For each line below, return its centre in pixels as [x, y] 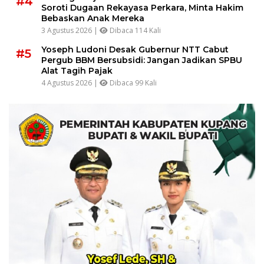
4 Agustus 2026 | [70, 83]
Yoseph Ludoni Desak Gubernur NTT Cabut [135, 50]
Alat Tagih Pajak [77, 71]
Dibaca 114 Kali [134, 31]
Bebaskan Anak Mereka [93, 19]
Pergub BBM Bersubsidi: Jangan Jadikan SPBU [142, 60]
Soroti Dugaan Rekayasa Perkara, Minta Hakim [142, 8]
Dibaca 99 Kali [132, 83]
